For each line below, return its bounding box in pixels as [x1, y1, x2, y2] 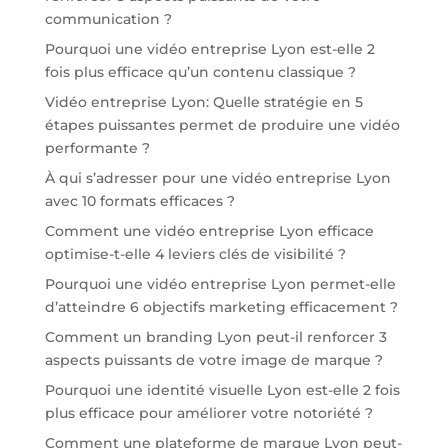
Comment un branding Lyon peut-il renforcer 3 [44, 328, 387, 347]
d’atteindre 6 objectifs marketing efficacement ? [44, 298, 398, 317]
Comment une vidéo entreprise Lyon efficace [44, 222, 374, 241]
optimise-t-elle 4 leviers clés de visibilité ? [44, 245, 346, 264]
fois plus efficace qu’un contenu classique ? [44, 63, 356, 82]
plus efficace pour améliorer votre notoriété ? [44, 404, 373, 423]
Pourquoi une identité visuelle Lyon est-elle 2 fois [44, 381, 400, 400]
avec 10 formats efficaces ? [44, 192, 235, 211]
